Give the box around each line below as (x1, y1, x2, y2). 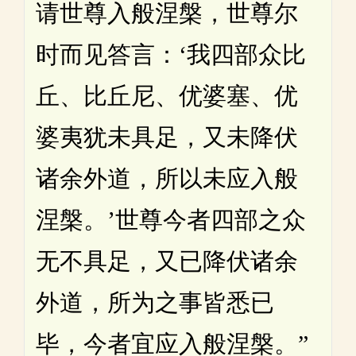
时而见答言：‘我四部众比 (36, 41, 306, 68)
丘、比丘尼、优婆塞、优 (36, 82, 298, 109)
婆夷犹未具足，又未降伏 (36, 123, 298, 150)
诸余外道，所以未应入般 (36, 164, 298, 192)
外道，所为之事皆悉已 (36, 288, 274, 315)
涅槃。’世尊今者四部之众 (36, 206, 306, 233)
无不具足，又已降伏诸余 (36, 247, 298, 274)
